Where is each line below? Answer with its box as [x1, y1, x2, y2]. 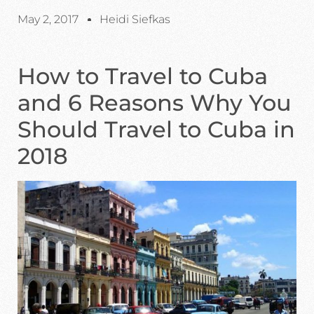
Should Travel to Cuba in [18, 116, 295, 143]
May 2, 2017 [18, 13, 78, 26]
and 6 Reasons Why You [18, 89, 292, 116]
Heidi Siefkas [100, 13, 170, 26]
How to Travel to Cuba [18, 62, 268, 90]
